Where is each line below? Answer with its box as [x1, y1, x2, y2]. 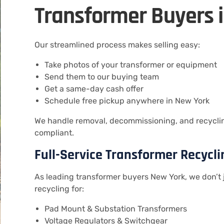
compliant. [34, 128, 74, 137]
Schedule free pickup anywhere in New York [44, 96, 209, 105]
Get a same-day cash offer [44, 84, 143, 93]
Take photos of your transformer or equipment [44, 60, 217, 69]
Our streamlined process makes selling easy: [34, 40, 200, 49]
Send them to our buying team [44, 72, 159, 81]
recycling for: [34, 184, 84, 193]
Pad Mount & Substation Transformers [44, 204, 187, 213]
